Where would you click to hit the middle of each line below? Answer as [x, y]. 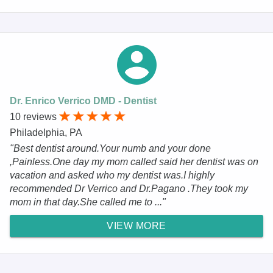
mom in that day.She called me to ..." [88, 202]
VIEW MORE [136, 225]
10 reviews [34, 116]
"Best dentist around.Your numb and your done [110, 148]
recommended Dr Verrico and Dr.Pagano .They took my [129, 188]
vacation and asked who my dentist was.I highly [112, 175]
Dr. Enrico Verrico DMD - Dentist [83, 101]
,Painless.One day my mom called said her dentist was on [134, 161]
